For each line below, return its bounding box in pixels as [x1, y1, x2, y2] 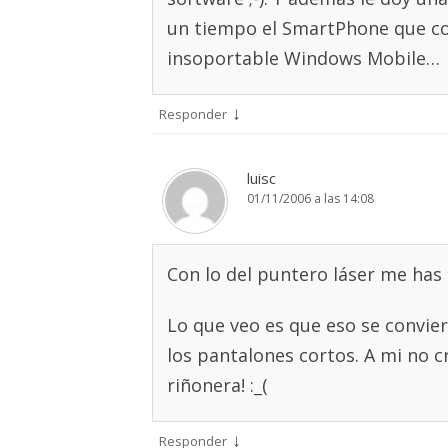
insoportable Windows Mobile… [167, 46, 440, 70]
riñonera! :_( [167, 373, 268, 397]
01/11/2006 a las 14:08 [247, 190, 374, 207]
